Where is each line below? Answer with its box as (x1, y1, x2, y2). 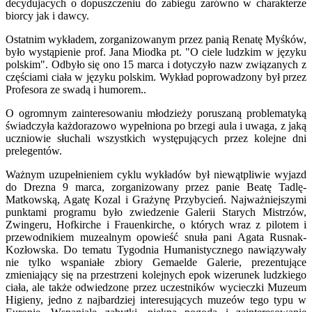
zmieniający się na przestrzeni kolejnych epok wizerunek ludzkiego (6, 268, 306, 281)
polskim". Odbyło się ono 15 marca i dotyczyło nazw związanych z (6, 58, 306, 70)
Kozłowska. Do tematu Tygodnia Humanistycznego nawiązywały (6, 243, 306, 256)
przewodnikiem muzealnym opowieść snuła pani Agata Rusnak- (6, 231, 306, 243)
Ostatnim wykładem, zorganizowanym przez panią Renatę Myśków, (6, 33, 306, 45)
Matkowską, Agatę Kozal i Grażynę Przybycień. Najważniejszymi (6, 193, 306, 205)
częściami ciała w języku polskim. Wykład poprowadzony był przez (6, 70, 306, 83)
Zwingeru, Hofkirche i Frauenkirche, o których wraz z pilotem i (6, 218, 306, 231)
